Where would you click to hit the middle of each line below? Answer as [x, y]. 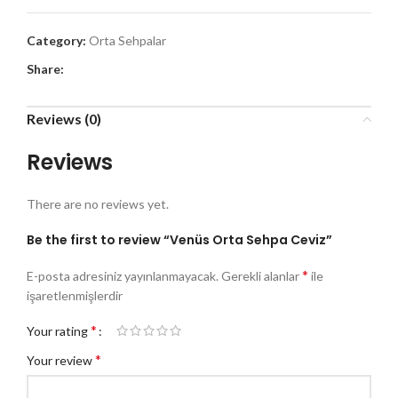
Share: [45, 69]
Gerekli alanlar [262, 276]
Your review [61, 361]
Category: [56, 41]
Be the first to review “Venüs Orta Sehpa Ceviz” [179, 240]
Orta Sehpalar [127, 41]
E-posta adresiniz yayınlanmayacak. [123, 276]
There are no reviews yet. [98, 204]
